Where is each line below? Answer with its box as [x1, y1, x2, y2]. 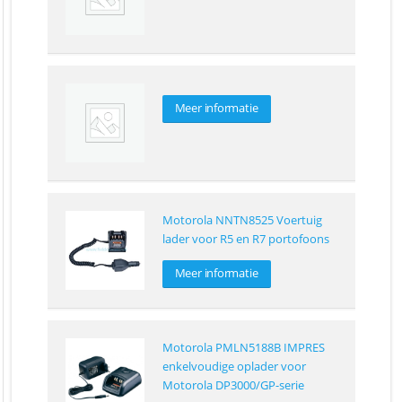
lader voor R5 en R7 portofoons [162, 231, 329, 248]
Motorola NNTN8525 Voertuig [162, 212, 322, 229]
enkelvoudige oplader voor [162, 358, 306, 375]
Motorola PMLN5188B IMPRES [162, 339, 325, 356]
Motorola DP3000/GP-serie [162, 377, 304, 394]
